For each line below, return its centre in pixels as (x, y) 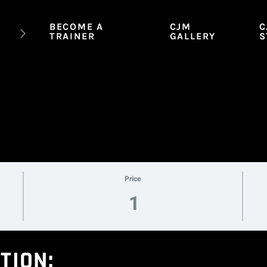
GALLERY (193, 36)
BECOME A (77, 27)
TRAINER (72, 36)
